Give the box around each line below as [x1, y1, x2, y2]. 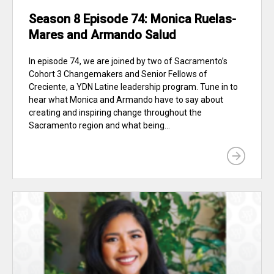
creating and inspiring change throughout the [29, 108, 202, 118]
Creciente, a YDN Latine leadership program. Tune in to [29, 82, 238, 92]
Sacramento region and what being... [29, 120, 170, 131]
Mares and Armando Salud [29, 28, 176, 43]
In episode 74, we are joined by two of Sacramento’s [29, 56, 228, 67]
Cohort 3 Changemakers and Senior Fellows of [29, 69, 207, 80]
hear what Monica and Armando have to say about [29, 95, 223, 105]
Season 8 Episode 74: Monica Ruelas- [29, 12, 236, 27]
